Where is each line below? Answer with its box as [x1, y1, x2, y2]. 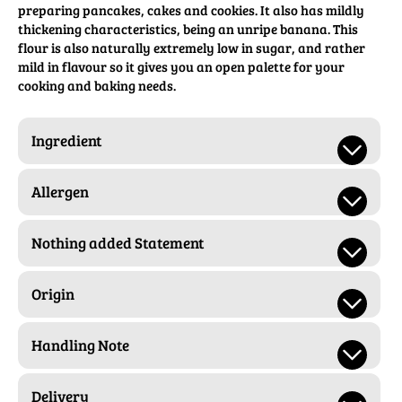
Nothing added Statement [31, 232, 204, 254]
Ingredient [31, 130, 101, 152]
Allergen [31, 181, 89, 203]
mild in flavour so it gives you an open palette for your [18, 57, 345, 76]
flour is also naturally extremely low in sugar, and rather [18, 39, 365, 57]
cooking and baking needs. [18, 76, 176, 95]
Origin [31, 284, 74, 305]
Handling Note [31, 335, 129, 356]
